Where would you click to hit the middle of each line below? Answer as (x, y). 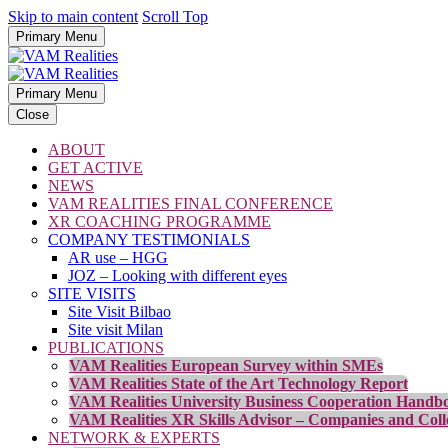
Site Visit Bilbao (119, 311)
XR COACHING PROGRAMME (159, 221)
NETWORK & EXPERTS (134, 437)
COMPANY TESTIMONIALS (149, 239)
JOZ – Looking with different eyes (177, 275)
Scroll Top (175, 16)
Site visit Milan (115, 329)
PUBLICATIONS (106, 347)
